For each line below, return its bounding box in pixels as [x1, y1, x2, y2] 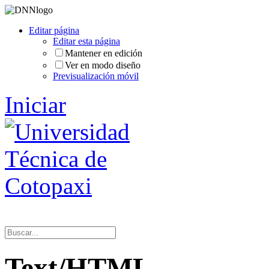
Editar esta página [53, 36, 120, 46]
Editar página [29, 25, 79, 35]
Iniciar [5, 92, 66, 118]
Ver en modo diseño [65, 60, 141, 70]
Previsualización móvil [53, 71, 139, 81]
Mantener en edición [65, 48, 142, 58]
